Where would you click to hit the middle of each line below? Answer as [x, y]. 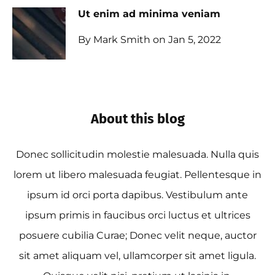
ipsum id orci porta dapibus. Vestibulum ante [137, 195]
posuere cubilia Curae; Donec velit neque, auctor [137, 235]
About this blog [137, 118]
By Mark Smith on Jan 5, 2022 [149, 39]
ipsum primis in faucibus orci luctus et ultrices [137, 215]
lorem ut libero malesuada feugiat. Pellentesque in [137, 174]
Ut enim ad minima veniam [149, 14]
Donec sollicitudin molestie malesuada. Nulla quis [137, 154]
